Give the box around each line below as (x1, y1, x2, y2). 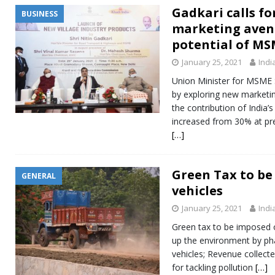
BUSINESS (21, 8, 58, 19)
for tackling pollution (172, 261, 255, 273)
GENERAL (21, 170, 56, 181)
